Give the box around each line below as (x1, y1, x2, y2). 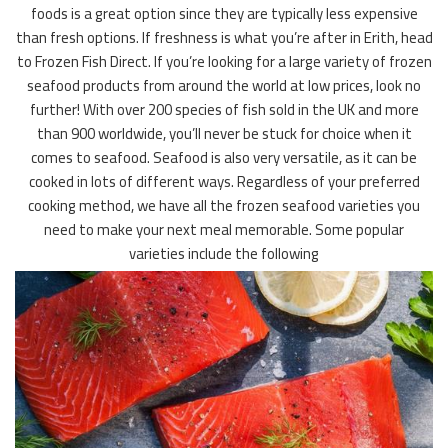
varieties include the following (129, 239, 319, 269)
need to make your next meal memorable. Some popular (44, 215, 404, 245)
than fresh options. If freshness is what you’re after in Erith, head (15, 23, 433, 53)
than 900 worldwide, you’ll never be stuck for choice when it (36, 119, 412, 149)
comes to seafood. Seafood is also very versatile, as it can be (31, 143, 417, 173)
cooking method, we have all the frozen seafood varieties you (28, 191, 420, 221)
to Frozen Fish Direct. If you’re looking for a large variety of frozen (16, 47, 432, 77)
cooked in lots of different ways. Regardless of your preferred (28, 167, 420, 197)
